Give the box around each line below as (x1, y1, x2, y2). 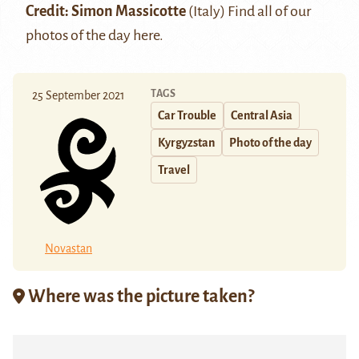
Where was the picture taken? (25, 286, 254, 306)
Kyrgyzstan (158, 136, 215, 150)
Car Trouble (158, 109, 216, 123)
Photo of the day (229, 136, 312, 150)
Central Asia (231, 109, 292, 123)
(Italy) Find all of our (186, 3, 311, 20)
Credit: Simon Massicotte (26, 3, 186, 20)
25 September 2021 (32, 89, 125, 103)
